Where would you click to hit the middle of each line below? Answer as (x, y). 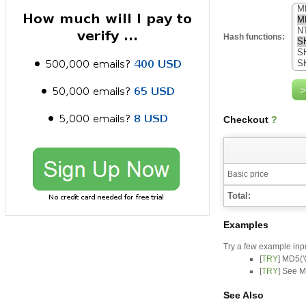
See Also (244, 295)
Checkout (247, 120)
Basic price (248, 174)
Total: (239, 196)
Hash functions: (254, 37)
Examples (246, 225)
